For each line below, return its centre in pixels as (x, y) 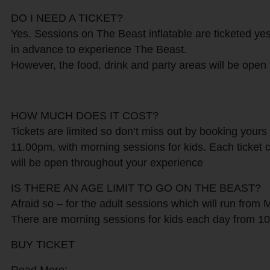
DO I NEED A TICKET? (67, 18)
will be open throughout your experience (107, 163)
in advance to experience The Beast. (99, 50)
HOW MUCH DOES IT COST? (84, 116)
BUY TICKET (42, 245)
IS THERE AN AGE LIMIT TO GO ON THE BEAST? (136, 188)
